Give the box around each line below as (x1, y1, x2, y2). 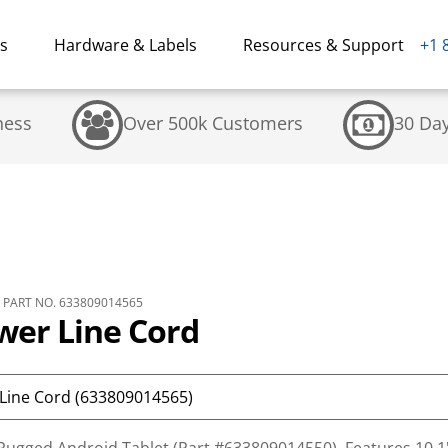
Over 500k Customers (122, 111, 303, 135)
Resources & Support (243, 33, 404, 56)
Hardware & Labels (54, 33, 197, 56)
